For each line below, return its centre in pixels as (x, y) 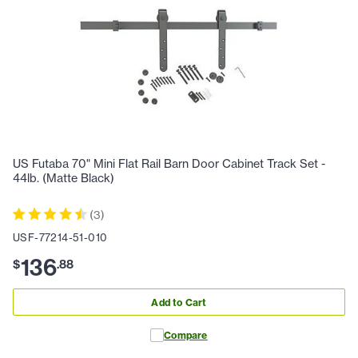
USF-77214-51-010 (60, 238)
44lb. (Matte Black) (64, 179)
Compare (186, 336)
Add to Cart (179, 302)
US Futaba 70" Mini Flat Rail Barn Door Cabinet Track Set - (169, 164)
